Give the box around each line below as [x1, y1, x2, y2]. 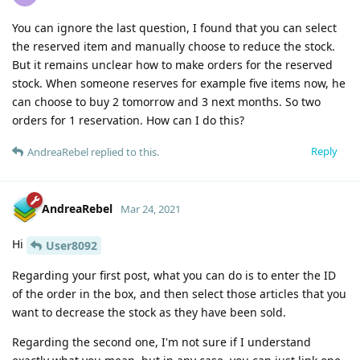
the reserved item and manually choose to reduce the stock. [12, 38, 335, 54]
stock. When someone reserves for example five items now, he [12, 75, 346, 91]
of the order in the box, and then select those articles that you [12, 285, 346, 301]
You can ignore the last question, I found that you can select [12, 19, 337, 35]
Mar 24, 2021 [121, 201, 181, 216]
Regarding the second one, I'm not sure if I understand [12, 333, 311, 350]
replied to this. [88, 144, 159, 159]
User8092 [46, 237, 97, 253]
